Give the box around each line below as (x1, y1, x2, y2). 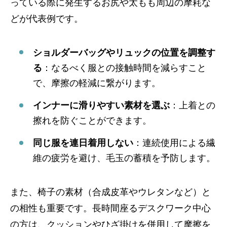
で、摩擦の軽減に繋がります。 (33, 78, 161, 88)
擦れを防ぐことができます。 (33, 116, 152, 126)
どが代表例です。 (10, 13, 83, 24)
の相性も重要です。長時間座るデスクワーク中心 (10, 203, 211, 214)
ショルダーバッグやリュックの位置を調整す (33, 47, 215, 58)
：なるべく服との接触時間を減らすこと (42, 62, 206, 73)
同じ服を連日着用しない (33, 138, 133, 148)
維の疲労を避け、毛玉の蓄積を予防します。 (33, 153, 215, 164)
